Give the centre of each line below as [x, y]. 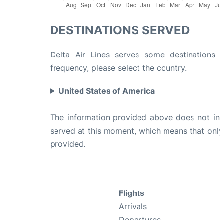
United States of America [106, 91]
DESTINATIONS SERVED [120, 30]
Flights [132, 193]
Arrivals [133, 206]
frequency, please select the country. [118, 68]
